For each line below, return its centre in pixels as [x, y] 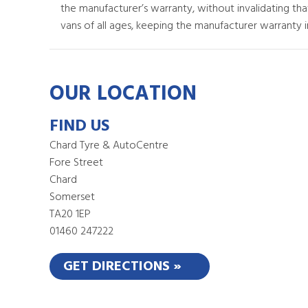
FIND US [79, 126]
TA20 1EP [70, 214]
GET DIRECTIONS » [122, 267]
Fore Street [76, 163]
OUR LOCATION [123, 94]
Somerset [72, 197]
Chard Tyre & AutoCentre [109, 146]
